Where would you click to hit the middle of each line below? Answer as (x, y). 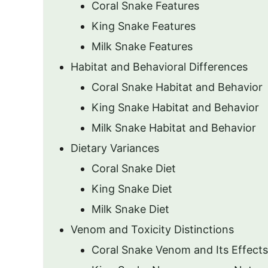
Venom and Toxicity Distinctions (152, 229)
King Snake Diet (132, 189)
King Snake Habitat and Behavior (175, 107)
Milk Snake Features (142, 46)
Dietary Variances (115, 148)
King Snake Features (144, 26)
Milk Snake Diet (130, 209)
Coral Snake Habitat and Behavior (177, 87)
